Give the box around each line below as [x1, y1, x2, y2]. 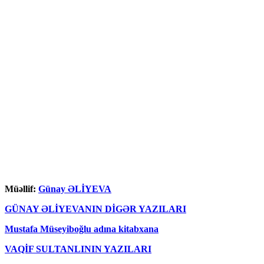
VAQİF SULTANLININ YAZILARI [5, 243, 151, 254]
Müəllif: [5, 183, 38, 194]
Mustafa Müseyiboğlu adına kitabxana [5, 223, 159, 234]
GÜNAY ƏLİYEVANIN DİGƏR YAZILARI [5, 203, 186, 214]
